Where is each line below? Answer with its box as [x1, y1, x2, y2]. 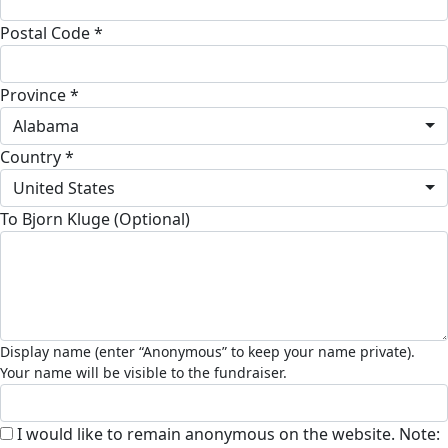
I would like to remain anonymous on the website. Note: [13, 422, 440, 445]
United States [13, 176, 115, 199]
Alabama [13, 114, 79, 137]
